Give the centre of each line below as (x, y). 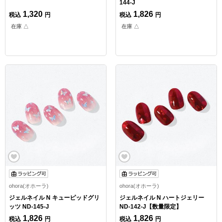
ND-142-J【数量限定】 (150, 206)
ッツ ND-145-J (29, 206)
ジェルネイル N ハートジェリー (162, 197)
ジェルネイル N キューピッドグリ (54, 197)
